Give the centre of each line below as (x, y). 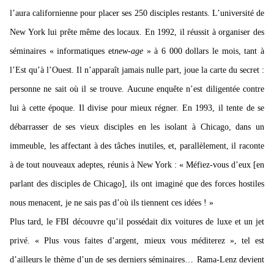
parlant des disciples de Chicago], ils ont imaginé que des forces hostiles (137, 184)
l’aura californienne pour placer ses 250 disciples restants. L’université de (137, 13)
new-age (129, 51)
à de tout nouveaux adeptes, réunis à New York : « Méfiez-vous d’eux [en (137, 165)
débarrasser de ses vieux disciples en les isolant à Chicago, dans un (137, 127)
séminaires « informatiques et (62, 51)
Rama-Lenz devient (231, 260)
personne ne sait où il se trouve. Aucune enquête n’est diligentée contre (137, 89)
